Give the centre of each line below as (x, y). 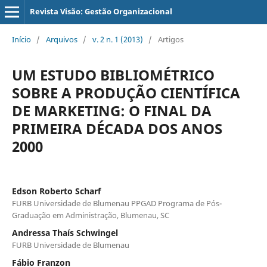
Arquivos (61, 39)
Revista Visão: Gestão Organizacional (101, 11)
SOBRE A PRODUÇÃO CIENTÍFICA (126, 92)
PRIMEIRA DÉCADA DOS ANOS (117, 128)
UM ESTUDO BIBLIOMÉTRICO (113, 74)
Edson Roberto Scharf (56, 191)
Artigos (170, 39)
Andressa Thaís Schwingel (65, 232)
